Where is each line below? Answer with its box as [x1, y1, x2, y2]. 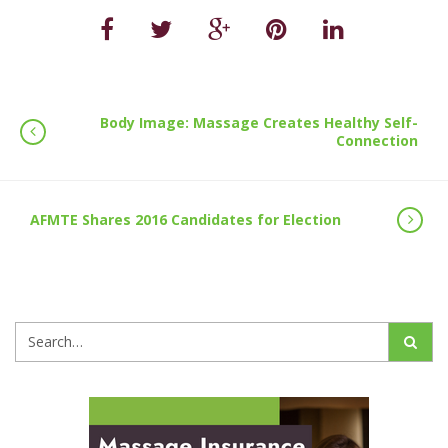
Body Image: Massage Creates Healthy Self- [100, 112, 418, 132]
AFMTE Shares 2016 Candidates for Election [30, 209, 341, 229]
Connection [336, 130, 418, 150]
